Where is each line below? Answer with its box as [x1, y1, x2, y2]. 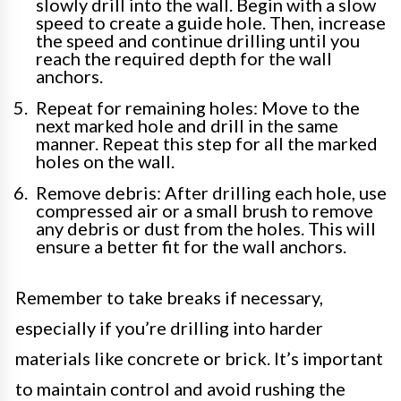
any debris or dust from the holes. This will [36, 218, 376, 240]
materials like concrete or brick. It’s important [15, 347, 383, 370]
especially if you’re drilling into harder [15, 317, 323, 339]
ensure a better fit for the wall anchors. [36, 235, 346, 258]
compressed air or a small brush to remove [36, 200, 373, 222]
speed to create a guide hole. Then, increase [36, 12, 386, 34]
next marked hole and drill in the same [36, 115, 338, 137]
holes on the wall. [36, 150, 175, 173]
